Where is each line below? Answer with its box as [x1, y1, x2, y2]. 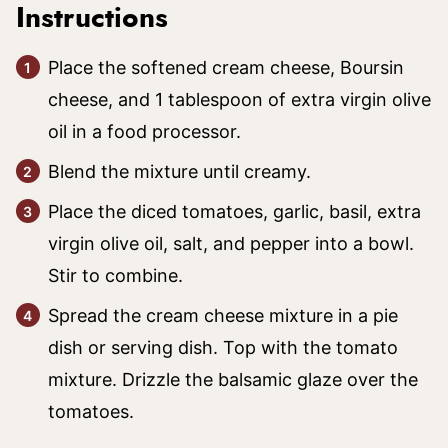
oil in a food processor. [48, 121, 241, 142]
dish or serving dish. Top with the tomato [48, 337, 398, 358]
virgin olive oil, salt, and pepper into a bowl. [48, 233, 414, 254]
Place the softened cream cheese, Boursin [48, 57, 404, 78]
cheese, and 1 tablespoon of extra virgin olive [48, 89, 431, 110]
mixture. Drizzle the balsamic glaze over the [48, 369, 418, 390]
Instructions [16, 5, 176, 33]
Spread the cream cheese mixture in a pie [48, 305, 398, 326]
